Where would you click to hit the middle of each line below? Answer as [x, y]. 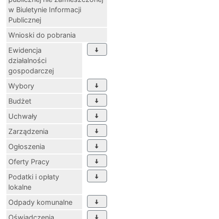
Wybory [21, 86]
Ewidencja [25, 50]
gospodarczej [31, 70]
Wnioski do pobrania [42, 35]
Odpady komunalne [40, 202]
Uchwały [23, 116]
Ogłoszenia [27, 146]
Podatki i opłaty [34, 176]
